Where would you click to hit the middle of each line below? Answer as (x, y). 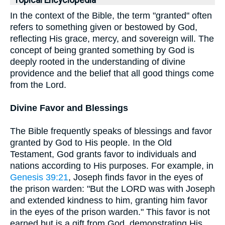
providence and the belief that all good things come (112, 73)
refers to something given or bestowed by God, (104, 27)
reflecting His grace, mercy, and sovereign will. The (112, 39)
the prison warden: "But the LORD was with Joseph (113, 189)
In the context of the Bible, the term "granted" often (111, 16)
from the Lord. (38, 85)
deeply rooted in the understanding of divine (98, 62)
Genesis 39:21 (39, 177)
